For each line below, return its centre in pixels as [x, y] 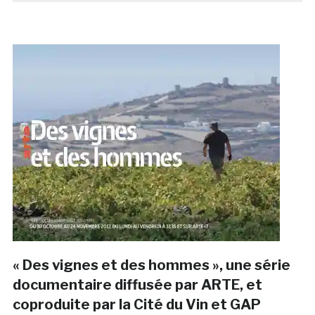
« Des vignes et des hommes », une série [151, 265]
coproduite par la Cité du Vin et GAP [136, 305]
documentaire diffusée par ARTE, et [137, 285]
